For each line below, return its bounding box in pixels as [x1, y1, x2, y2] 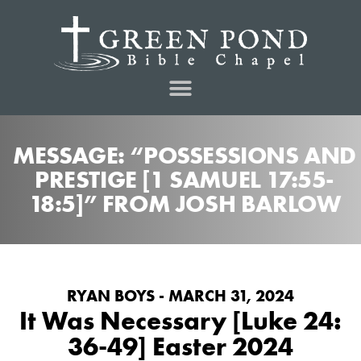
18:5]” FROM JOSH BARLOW [28, 188, 341, 219]
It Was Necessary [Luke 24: [19, 304, 342, 338]
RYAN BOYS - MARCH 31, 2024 [67, 284, 294, 306]
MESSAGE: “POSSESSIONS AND [12, 139, 356, 171]
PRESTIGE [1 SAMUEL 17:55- [34, 164, 334, 195]
